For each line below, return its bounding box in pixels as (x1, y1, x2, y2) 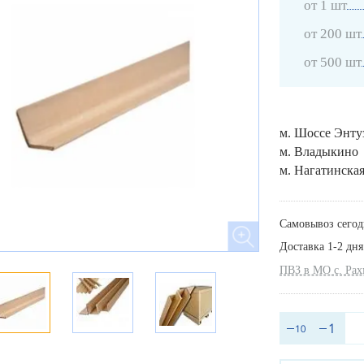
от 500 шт (304, 54, 362, 71)
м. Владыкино (279, 145, 358, 159)
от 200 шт (304, 26, 362, 42)
